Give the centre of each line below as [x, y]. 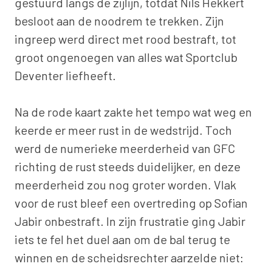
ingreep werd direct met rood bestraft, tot [125, 39]
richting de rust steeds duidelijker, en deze [127, 166]
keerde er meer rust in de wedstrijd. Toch [123, 130]
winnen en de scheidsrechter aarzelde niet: [129, 257]
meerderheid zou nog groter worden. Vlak [125, 184]
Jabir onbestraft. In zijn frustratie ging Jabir [130, 221]
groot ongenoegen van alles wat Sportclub [126, 57]
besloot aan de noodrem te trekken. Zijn [119, 20]
